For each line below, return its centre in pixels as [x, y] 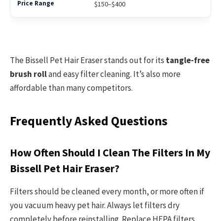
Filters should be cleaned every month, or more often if [107, 191]
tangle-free [188, 60]
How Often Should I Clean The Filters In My [110, 152]
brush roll [28, 74]
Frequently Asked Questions [89, 121]
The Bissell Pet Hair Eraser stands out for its [88, 60]
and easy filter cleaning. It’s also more [114, 74]
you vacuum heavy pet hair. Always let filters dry [95, 205]
